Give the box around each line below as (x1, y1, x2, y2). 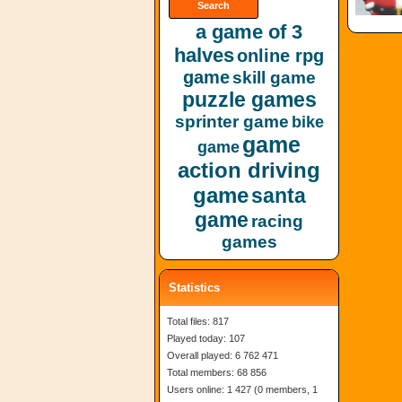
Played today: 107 (167, 333, 245, 344)
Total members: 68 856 (167, 367, 267, 378)
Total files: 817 (167, 316, 229, 327)
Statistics (169, 281, 220, 294)
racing (251, 212, 303, 231)
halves (174, 44, 234, 66)
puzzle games (181, 88, 317, 111)
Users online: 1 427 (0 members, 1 (167, 384, 318, 395)
